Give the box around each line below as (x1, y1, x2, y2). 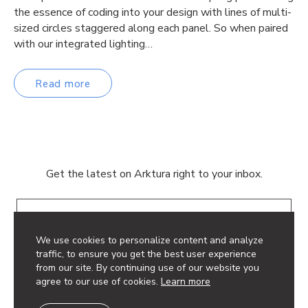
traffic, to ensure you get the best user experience (36, 247, 256, 261)
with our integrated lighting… (14, 36, 153, 52)
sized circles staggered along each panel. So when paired (14, 21, 288, 36)
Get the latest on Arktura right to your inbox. (45, 166, 263, 182)
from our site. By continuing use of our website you (36, 261, 259, 275)
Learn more (161, 275, 210, 289)
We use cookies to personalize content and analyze (36, 234, 263, 247)
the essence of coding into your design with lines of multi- (14, 5, 291, 21)
